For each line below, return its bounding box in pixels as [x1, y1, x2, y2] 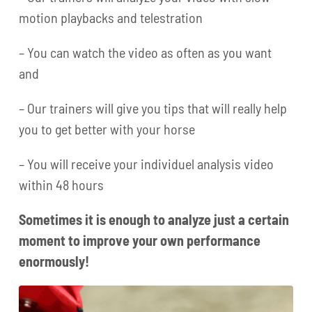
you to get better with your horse [19, 120, 196, 137]
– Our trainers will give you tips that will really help [19, 99, 288, 116]
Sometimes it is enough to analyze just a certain [19, 210, 290, 228]
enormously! [19, 252, 90, 270]
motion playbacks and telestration [19, 8, 203, 26]
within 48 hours [19, 175, 104, 193]
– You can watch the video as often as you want [19, 43, 272, 61]
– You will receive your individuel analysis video [19, 155, 274, 172]
